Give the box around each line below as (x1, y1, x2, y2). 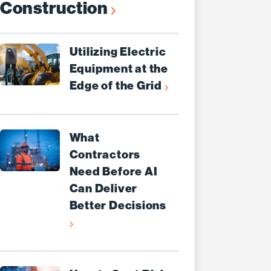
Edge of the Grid (69, 79, 165, 93)
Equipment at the (69, 62, 168, 76)
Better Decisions (69, 198, 166, 213)
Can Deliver (69, 181, 138, 196)
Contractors (69, 148, 141, 162)
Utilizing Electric (69, 45, 166, 59)
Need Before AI (69, 165, 158, 179)
